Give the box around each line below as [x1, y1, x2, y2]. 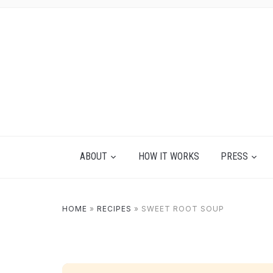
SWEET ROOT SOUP [141, 204, 224, 213]
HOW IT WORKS [138, 151, 199, 162]
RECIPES [97, 204, 132, 213]
